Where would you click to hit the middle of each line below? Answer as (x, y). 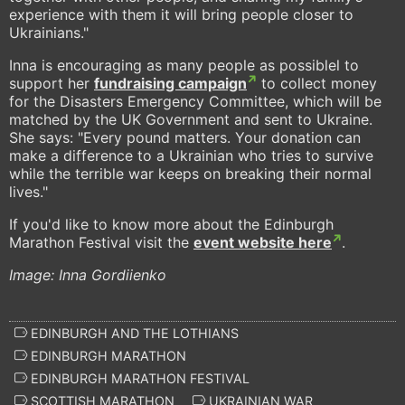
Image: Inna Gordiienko (88, 275)
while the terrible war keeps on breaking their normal (190, 174)
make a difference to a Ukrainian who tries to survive (191, 156)
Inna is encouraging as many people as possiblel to (184, 66)
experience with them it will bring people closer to (181, 15)
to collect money (317, 84)
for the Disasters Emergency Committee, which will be (195, 102)
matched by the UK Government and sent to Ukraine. (191, 120)
